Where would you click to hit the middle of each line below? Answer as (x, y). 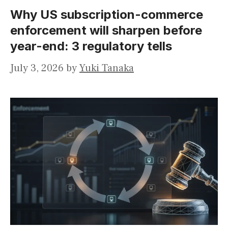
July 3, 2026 (37, 68)
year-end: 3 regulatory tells (91, 46)
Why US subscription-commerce (107, 15)
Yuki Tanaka (107, 68)
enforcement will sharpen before (106, 31)
